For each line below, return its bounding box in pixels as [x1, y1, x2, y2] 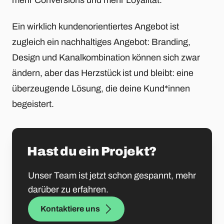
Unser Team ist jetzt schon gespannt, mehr [28, 170, 196, 181]
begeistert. [12, 99, 54, 109]
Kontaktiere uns [40, 204, 100, 213]
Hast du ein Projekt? [27, 144, 156, 158]
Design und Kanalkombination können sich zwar [12, 52, 200, 63]
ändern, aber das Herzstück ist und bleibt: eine [12, 68, 193, 78]
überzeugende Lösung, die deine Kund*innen [12, 83, 190, 94]
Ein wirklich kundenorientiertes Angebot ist [12, 21, 179, 32]
